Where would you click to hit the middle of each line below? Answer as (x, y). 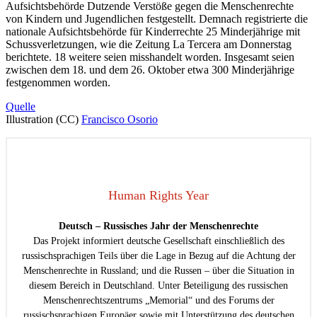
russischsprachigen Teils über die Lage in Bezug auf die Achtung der (158, 255)
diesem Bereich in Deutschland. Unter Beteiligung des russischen (158, 285)
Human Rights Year (158, 195)
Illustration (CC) (44, 119)
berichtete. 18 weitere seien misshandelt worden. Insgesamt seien (150, 57)
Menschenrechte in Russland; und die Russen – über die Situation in (158, 270)
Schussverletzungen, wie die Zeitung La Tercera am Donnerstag (149, 44)
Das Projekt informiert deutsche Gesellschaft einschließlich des (158, 241)
